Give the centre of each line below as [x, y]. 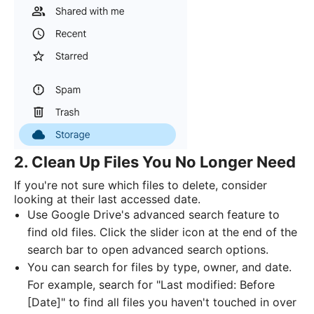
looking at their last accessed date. [107, 199]
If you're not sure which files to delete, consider [141, 185]
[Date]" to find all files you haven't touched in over [162, 302]
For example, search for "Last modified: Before [151, 285]
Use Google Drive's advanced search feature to [154, 215]
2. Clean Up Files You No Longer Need [155, 162]
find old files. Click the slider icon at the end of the [163, 232]
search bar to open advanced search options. [148, 250]
